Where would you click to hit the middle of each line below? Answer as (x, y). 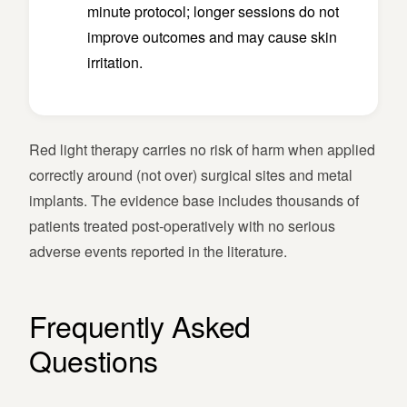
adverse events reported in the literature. (158, 252)
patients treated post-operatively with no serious (182, 226)
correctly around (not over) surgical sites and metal (191, 175)
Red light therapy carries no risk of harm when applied (202, 150)
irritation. (115, 63)
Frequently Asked (140, 326)
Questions (94, 360)
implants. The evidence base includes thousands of (194, 201)
